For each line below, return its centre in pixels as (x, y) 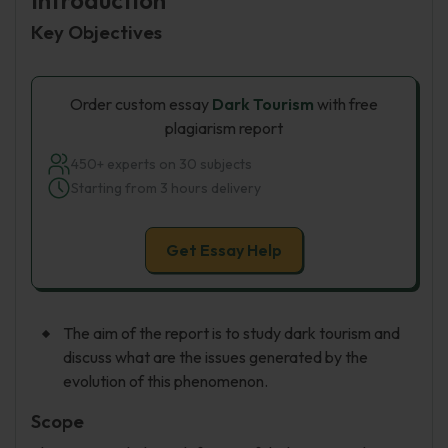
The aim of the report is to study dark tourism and (231, 333)
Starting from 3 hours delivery (166, 188)
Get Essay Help (224, 250)
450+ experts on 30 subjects (161, 164)
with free (346, 104)
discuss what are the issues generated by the (215, 357)
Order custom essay (141, 104)
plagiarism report (224, 128)
